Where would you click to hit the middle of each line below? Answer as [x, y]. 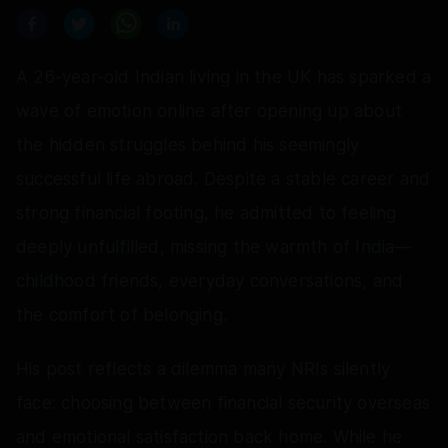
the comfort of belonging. [121, 314]
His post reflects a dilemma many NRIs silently [203, 368]
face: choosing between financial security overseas [223, 402]
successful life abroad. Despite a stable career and [223, 178]
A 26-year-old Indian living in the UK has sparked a [224, 76]
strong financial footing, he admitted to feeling [206, 212]
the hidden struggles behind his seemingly [188, 144]
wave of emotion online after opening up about [209, 110]
